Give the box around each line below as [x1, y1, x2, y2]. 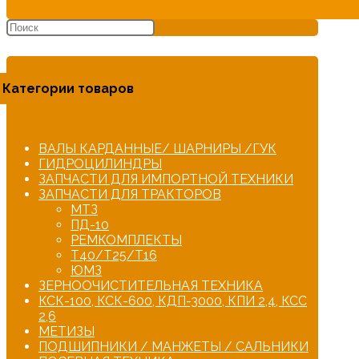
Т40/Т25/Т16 [71, 248, 157, 264]
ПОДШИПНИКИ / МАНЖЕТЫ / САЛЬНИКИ [38, 339, 309, 355]
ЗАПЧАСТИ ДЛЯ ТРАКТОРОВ [38, 187, 221, 203]
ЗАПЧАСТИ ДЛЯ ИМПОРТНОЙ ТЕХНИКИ [38, 171, 293, 188]
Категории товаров [2, 81, 134, 97]
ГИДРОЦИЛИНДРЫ [38, 156, 162, 172]
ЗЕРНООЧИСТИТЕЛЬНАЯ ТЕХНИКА [38, 278, 263, 294]
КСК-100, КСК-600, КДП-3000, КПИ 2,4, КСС [38, 293, 307, 309]
